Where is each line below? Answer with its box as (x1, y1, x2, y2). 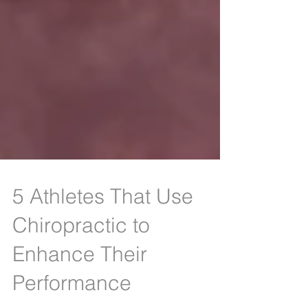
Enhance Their (12, 266, 147, 291)
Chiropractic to (12, 237, 150, 263)
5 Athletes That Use (12, 208, 193, 234)
